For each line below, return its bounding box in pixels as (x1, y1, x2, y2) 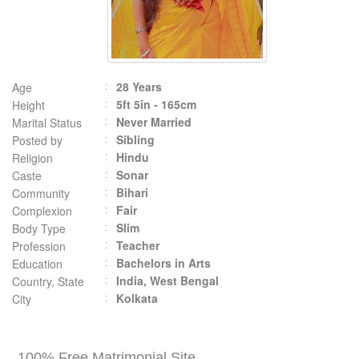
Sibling (116, 131, 155, 147)
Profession (12, 238, 66, 254)
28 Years (116, 79, 162, 95)
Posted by (12, 132, 63, 148)
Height (12, 97, 45, 113)
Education (12, 256, 63, 272)
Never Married (116, 114, 192, 130)
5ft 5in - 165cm (116, 96, 196, 112)
